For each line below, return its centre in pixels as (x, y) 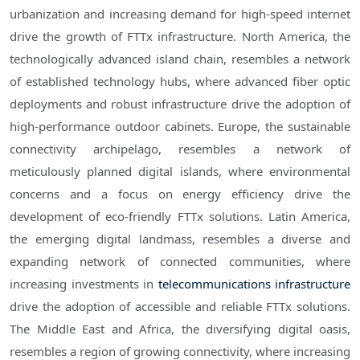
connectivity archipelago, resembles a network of (180, 149)
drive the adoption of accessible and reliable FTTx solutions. (180, 307)
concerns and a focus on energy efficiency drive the (180, 194)
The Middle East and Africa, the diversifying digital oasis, (180, 329)
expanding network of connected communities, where (180, 262)
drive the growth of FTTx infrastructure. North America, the (180, 37)
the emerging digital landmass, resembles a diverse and (180, 239)
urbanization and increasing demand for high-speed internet (180, 14)
